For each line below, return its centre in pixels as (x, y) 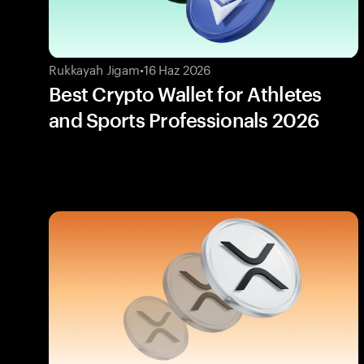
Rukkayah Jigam (94, 69)
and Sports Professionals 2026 (184, 120)
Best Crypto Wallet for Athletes (185, 94)
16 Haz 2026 (177, 69)
